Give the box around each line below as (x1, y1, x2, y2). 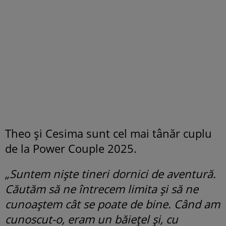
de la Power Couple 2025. (5, 141, 137, 156)
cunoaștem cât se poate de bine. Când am (5, 196, 220, 212)
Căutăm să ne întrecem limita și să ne (5, 181, 198, 197)
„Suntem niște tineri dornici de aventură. (5, 166, 216, 182)
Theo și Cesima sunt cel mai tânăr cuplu (5, 126, 212, 141)
